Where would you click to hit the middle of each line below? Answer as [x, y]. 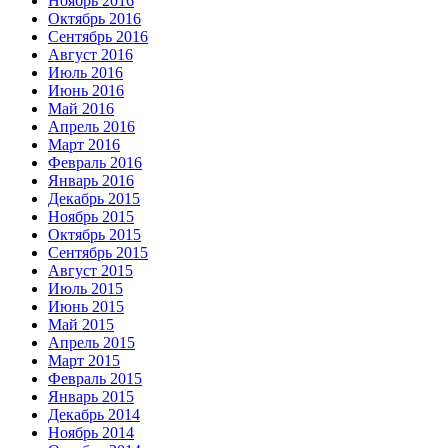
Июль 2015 [85, 288]
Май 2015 [81, 324]
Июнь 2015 [86, 306]
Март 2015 [84, 360]
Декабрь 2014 [94, 414]
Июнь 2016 [86, 90]
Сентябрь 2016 [98, 36]
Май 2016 [81, 108]
